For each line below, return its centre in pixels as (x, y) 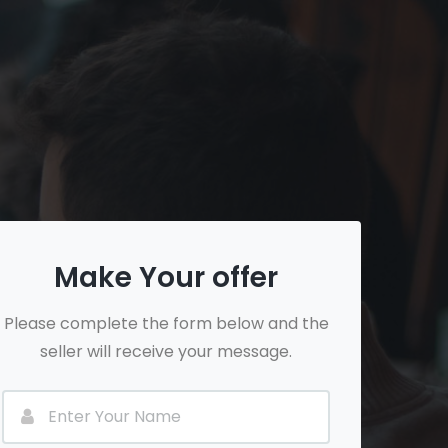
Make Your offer (166, 277)
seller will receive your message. (166, 351)
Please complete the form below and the (166, 323)
